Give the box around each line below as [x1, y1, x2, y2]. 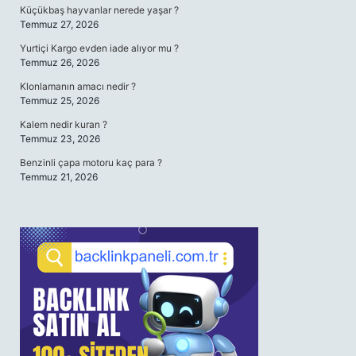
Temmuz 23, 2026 [20, 133, 100, 145]
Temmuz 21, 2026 [20, 171, 98, 183]
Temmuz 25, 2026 [20, 95, 99, 106]
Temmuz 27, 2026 [20, 18, 99, 30]
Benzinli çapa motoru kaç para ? [20, 157, 162, 168]
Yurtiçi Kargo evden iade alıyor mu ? [20, 42, 179, 54]
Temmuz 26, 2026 [20, 56, 99, 68]
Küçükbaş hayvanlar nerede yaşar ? [20, 4, 179, 16]
